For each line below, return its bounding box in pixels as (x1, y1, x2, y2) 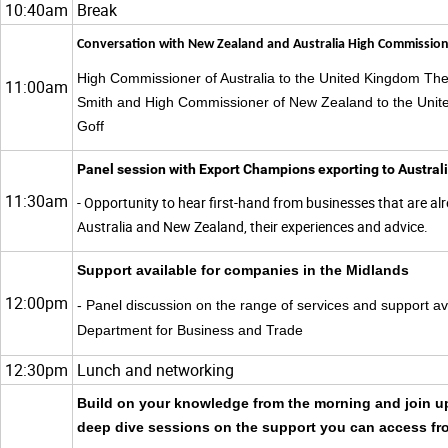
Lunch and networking (77, 359, 234, 381)
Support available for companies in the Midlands (77, 262, 409, 278)
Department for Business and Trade (77, 322, 307, 338)
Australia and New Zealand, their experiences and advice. (77, 217, 428, 236)
